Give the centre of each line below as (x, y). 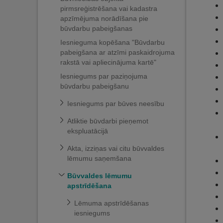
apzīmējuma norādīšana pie (104, 18)
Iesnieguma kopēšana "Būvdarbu (112, 42)
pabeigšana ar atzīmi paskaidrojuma (117, 52)
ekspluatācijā (88, 131)
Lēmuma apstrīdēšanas (111, 203)
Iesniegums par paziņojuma (104, 76)
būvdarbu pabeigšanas (96, 28)
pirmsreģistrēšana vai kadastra (109, 8)
